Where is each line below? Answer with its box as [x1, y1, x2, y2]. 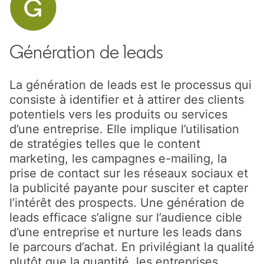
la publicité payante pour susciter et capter [9, 180, 248, 195]
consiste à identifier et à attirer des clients [9, 92, 244, 107]
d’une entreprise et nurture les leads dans [9, 225, 242, 239]
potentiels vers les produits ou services [9, 107, 227, 121]
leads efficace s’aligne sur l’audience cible [9, 210, 242, 225]
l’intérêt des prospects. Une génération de [9, 195, 245, 210]
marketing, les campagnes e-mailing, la [9, 151, 227, 166]
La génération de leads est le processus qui [9, 77, 252, 92]
